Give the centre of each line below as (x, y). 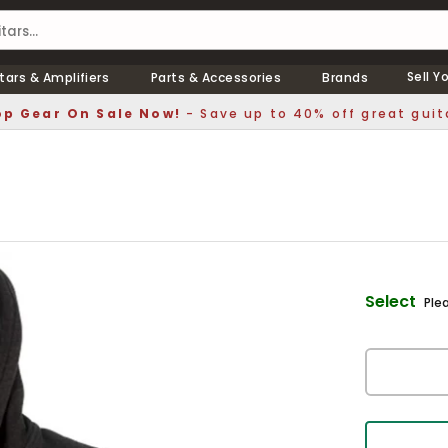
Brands (345, 77)
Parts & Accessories (215, 77)
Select (390, 301)
